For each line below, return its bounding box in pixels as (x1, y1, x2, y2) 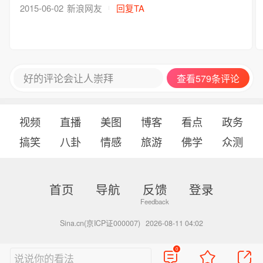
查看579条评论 (177, 71, 240, 85)
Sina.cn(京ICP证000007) (60, 217, 140, 228)
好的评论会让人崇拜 (23, 70, 113, 86)
